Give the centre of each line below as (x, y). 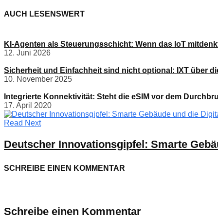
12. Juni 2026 (27, 53)
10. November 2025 (38, 79)
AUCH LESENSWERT (44, 14)
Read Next (22, 123)
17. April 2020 (28, 106)
